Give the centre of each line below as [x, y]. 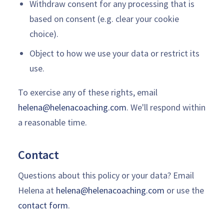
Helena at [37, 190]
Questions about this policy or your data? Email [106, 175]
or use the [184, 190]
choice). [44, 33]
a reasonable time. [52, 122]
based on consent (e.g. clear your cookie [104, 18]
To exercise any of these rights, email [88, 92]
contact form [43, 205]
